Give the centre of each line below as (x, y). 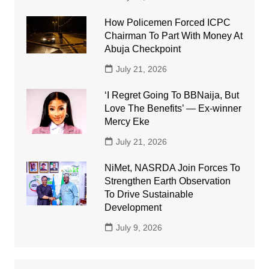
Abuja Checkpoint (142, 49)
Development (133, 207)
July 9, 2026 (139, 227)
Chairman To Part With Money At (173, 35)
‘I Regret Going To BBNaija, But (171, 95)
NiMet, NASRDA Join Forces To (172, 168)
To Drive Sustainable (149, 194)
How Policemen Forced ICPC (167, 22)
